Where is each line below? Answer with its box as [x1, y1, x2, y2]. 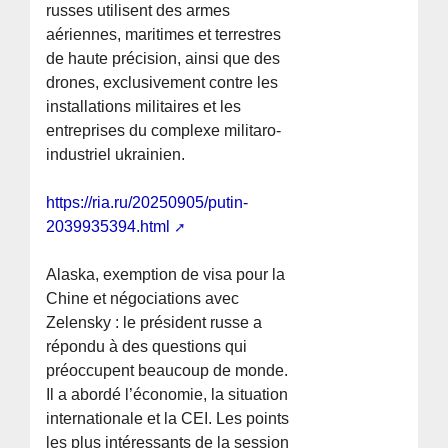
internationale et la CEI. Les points [46, 410, 290, 428]
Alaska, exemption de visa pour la [46, 266, 286, 284]
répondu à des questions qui [46, 338, 248, 356]
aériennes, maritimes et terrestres [46, 26, 282, 44]
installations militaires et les [46, 98, 242, 116]
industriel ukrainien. [46, 146, 186, 164]
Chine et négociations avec [46, 290, 240, 308]
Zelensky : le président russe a [46, 314, 263, 332]
